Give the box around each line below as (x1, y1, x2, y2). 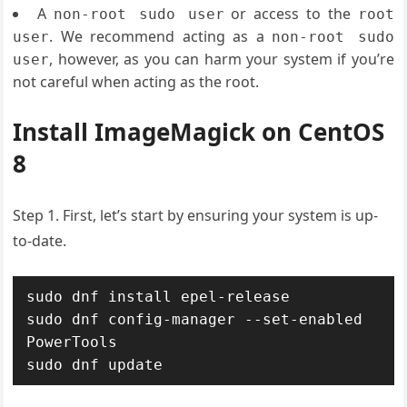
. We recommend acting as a (49, 26, 273, 46)
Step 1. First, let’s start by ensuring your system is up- (13, 205, 379, 225)
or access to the (231, 4, 358, 24)
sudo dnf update (26, 356, 164, 373)
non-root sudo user (54, 5, 224, 23)
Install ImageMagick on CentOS (13, 115, 385, 148)
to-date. (13, 231, 67, 251)
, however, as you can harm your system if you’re (49, 49, 394, 69)
